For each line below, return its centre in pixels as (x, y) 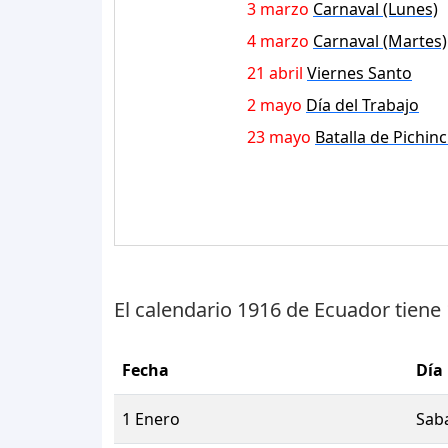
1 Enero (151, 418)
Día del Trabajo (362, 104)
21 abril (275, 72)
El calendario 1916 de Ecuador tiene (280, 309)
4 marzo (278, 40)
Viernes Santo (359, 72)
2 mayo (274, 104)
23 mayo (279, 136)
